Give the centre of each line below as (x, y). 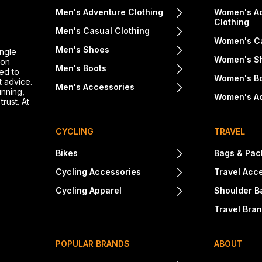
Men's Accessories (95, 87)
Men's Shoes (83, 50)
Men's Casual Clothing (103, 31)
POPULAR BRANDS (93, 244)
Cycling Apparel (89, 191)
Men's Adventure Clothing (110, 12)
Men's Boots (81, 68)
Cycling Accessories (99, 172)
